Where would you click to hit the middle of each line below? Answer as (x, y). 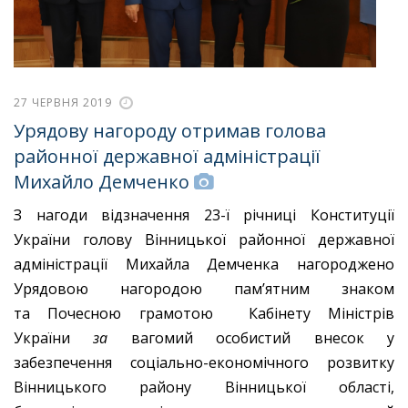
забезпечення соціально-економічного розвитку (204, 362)
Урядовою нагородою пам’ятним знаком (204, 288)
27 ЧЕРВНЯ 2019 (63, 103)
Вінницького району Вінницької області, (204, 387)
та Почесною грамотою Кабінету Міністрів (204, 313)
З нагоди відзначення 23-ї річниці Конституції (204, 214)
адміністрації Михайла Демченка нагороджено (204, 264)
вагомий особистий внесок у (263, 337)
